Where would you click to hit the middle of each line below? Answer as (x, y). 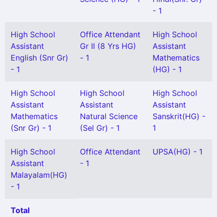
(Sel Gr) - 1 (100, 128)
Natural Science (109, 116)
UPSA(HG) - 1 (178, 152)
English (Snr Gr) (39, 58)
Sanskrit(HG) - (179, 116)
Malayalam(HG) (39, 175)
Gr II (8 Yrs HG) (108, 46)
